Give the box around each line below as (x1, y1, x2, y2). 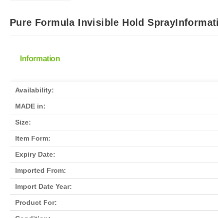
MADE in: (15, 102, 46, 110)
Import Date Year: (15, 182, 72, 190)
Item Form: (15, 134, 51, 142)
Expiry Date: (15, 150, 55, 158)
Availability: (15, 86, 54, 94)
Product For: (15, 198, 57, 206)
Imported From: (15, 166, 66, 174)
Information (20, 54, 60, 63)
